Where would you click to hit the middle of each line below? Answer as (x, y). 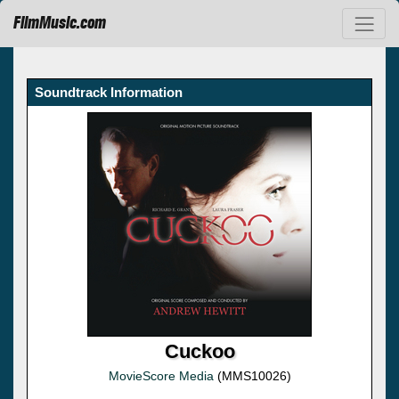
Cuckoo (199, 351)
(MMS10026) (252, 375)
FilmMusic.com (60, 24)
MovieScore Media (161, 375)
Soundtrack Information (109, 92)
